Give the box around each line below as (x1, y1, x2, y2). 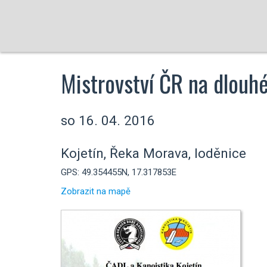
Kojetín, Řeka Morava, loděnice (61, 145, 246, 161)
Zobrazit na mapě (61, 185, 131, 197)
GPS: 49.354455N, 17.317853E (61, 167, 176, 178)
